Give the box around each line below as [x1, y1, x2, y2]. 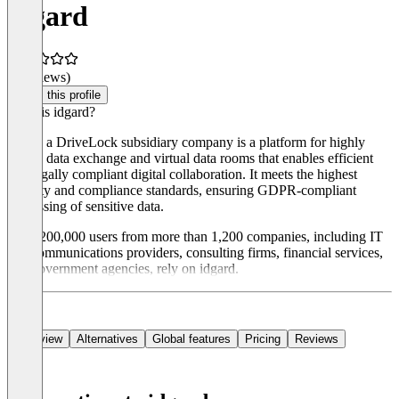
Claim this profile [14, 88, 101, 102]
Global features [152, 332, 231, 346]
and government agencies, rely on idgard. [7, 261, 239, 277]
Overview [14, 332, 62, 346]
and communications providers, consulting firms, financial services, [7, 245, 383, 261]
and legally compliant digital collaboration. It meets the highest [7, 167, 357, 183]
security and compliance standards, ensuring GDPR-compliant [7, 183, 356, 199]
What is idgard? [7, 104, 95, 120]
